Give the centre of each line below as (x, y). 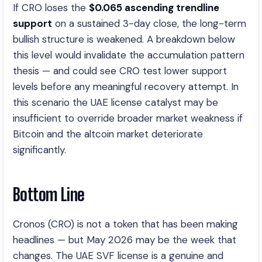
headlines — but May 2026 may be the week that (125, 240)
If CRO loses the (51, 8)
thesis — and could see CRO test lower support (120, 71)
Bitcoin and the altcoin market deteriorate (108, 134)
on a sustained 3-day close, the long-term (149, 23)
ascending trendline (172, 8)
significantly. (39, 150)
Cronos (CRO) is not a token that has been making (125, 224)
